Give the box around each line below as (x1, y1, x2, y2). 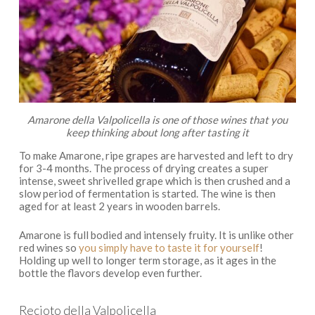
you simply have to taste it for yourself (78, 240, 259, 254)
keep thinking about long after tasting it (65, 126, 249, 139)
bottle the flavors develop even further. (18, 266, 202, 279)
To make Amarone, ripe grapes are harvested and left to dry (18, 149, 293, 162)
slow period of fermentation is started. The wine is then (18, 187, 276, 200)
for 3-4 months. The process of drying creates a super (18, 162, 269, 174)
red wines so (18, 240, 79, 254)
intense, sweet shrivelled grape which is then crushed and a (18, 174, 290, 187)
